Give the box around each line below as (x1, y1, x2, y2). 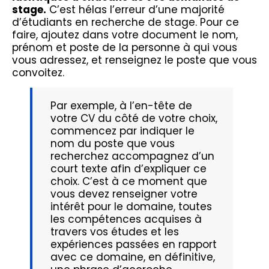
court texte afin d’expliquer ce (50, 162, 207, 177)
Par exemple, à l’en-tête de (50, 98, 192, 113)
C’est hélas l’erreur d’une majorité (46, 2, 225, 17)
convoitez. (12, 65, 64, 80)
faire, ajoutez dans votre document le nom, (12, 27, 238, 42)
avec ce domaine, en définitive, (50, 250, 215, 265)
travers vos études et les (50, 225, 179, 240)
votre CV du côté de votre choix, (50, 111, 217, 126)
